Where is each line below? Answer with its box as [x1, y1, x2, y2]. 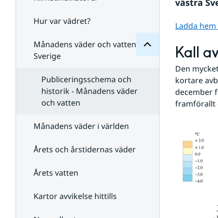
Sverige [34, 51, 61, 61]
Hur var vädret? [34, 16, 91, 26]
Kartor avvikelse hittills [34, 191, 117, 201]
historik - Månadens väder [41, 86, 138, 96]
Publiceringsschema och [41, 74, 131, 85]
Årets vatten [34, 167, 78, 178]
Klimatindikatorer [135, 35, 208, 47]
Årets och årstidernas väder [34, 144, 136, 155]
